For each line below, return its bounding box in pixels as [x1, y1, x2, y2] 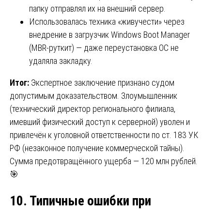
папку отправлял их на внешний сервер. [29, 3, 166, 14]
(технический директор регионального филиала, [10, 103, 175, 114]
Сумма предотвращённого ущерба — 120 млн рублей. [10, 155, 198, 166]
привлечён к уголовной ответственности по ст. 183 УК [10, 129, 198, 140]
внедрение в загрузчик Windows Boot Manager [29, 29, 190, 40]
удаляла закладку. [29, 55, 93, 66]
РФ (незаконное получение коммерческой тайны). [10, 142, 185, 153]
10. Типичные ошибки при [10, 193, 151, 209]
